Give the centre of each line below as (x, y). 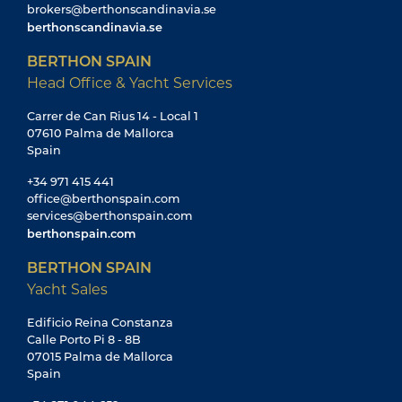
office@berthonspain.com (104, 199)
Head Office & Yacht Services (130, 83)
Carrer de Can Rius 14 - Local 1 (113, 116)
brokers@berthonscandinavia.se (122, 9)
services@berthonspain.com (110, 216)
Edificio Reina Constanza (100, 323)
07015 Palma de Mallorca (100, 357)
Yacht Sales (67, 289)
